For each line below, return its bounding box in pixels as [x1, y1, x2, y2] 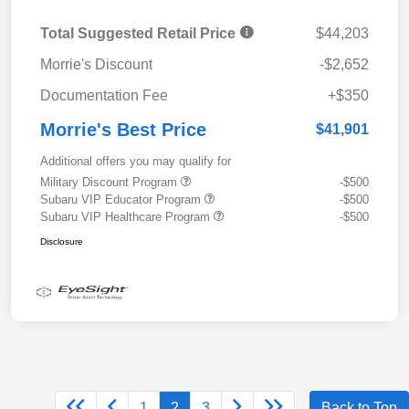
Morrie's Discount [40, 56, 152, 72]
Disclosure [40, 236, 83, 246]
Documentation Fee [40, 87, 168, 103]
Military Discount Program [40, 174, 181, 189]
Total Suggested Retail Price [40, 25, 239, 41]
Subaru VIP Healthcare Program [40, 209, 214, 224]
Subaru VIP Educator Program [40, 192, 204, 206]
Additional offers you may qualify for [40, 153, 231, 168]
